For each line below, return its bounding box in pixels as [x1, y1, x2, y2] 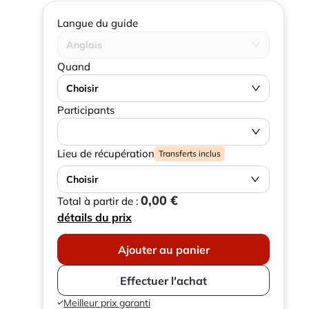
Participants [57, 103, 114, 117]
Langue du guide [57, 17, 138, 30]
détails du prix [57, 210, 132, 224]
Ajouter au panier [117, 242, 210, 257]
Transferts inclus [159, 148, 221, 159]
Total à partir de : [57, 195, 141, 208]
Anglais [66, 39, 102, 51]
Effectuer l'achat [120, 273, 207, 288]
